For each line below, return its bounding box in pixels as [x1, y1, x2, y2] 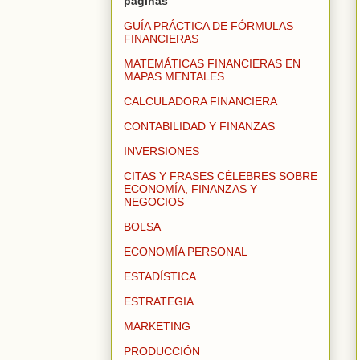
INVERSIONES [124, 145, 199, 158]
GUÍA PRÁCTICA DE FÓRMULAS [124, 19, 293, 33]
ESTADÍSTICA [124, 270, 196, 284]
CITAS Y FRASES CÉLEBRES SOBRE [124, 170, 317, 183]
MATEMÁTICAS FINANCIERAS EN [124, 57, 301, 71]
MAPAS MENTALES [124, 70, 224, 84]
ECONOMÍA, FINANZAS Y [124, 182, 257, 196]
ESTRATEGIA [124, 295, 194, 309]
